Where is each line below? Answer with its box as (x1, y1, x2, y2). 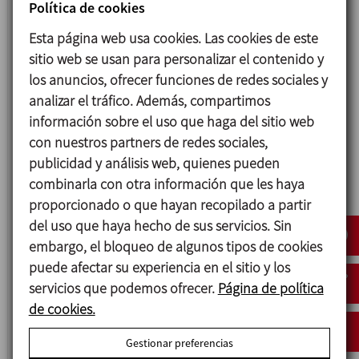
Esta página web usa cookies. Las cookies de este (28, 28, 318, 47)
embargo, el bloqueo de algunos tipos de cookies (28, 236, 322, 256)
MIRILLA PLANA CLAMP (115, 27, 244, 46)
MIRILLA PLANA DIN (118, 297, 228, 317)
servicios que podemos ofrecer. (28, 278, 218, 297)
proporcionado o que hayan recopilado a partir (28, 195, 311, 214)
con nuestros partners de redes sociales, (28, 132, 268, 151)
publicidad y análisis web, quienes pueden (28, 153, 280, 172)
